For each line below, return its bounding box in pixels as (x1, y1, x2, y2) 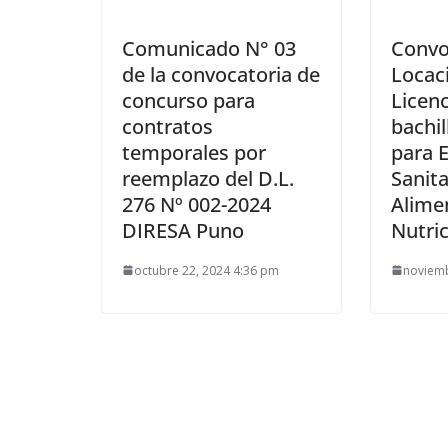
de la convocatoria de (122, 60, 320, 88)
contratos (122, 112, 213, 140)
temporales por (122, 138, 266, 166)
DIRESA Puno (122, 216, 244, 244)
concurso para (122, 86, 255, 114)
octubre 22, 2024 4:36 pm (134, 261, 279, 279)
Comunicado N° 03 (122, 34, 296, 62)
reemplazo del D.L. (122, 164, 294, 192)
